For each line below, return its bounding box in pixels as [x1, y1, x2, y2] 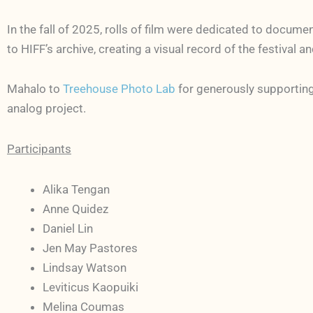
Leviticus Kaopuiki [43, 279, 138, 294]
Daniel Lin [43, 221, 93, 235]
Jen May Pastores [43, 240, 138, 255]
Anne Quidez [43, 201, 108, 216]
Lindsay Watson [43, 260, 126, 275]
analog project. [7, 101, 86, 116]
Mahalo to [7, 82, 63, 96]
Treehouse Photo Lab [63, 82, 175, 96]
